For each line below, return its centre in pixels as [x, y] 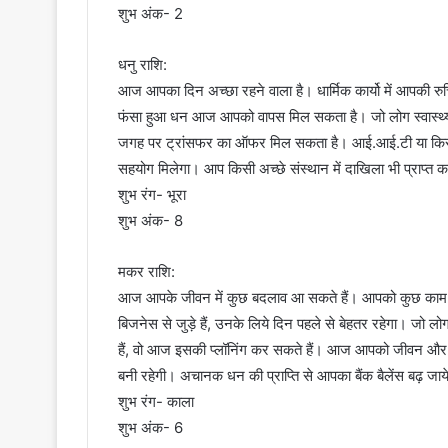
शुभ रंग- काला [156, 402]
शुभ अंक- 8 [150, 221]
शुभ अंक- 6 [150, 428]
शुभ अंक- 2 [150, 14]
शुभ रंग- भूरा [152, 195]
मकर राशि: [146, 272]
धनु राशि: [142, 65]
